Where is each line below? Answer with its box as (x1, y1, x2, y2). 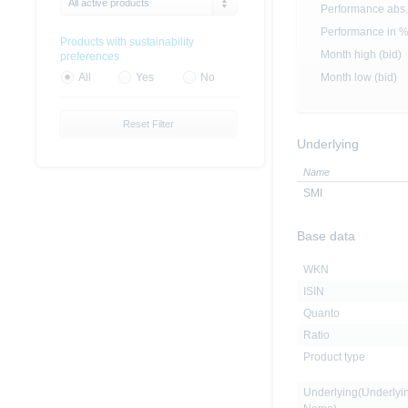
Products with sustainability (60, 36, 194, 49)
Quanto (303, 307, 340, 321)
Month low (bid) (321, 71, 397, 85)
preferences (60, 50, 119, 64)
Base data (297, 229, 355, 244)
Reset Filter (123, 118, 174, 130)
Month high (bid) (321, 48, 402, 62)
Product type (303, 351, 365, 364)
